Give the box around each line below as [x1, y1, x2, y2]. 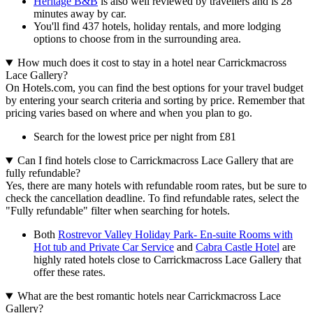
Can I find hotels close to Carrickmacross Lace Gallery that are [17, 154, 293, 167]
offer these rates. [34, 266, 105, 279]
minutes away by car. [34, 8, 126, 20]
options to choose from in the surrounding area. [34, 33, 241, 45]
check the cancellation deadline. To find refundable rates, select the [6, 192, 299, 205]
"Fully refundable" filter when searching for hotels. [6, 205, 230, 217]
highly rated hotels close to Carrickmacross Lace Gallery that [34, 254, 301, 266]
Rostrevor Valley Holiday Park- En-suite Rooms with [58, 228, 293, 241]
